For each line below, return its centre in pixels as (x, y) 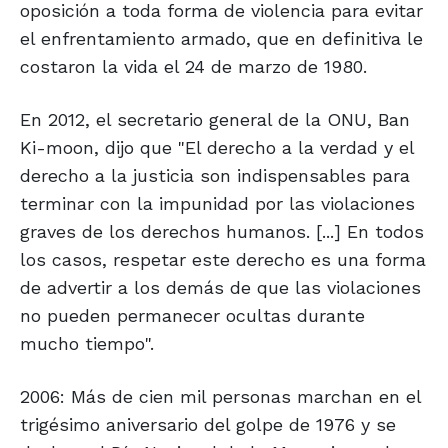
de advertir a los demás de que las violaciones (220, 288)
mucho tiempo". (87, 344)
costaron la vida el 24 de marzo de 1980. (193, 67)
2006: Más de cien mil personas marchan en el (220, 397)
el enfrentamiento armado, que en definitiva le (221, 39)
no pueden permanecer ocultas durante (192, 316)
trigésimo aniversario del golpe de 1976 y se (208, 425)
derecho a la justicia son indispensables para (215, 176)
